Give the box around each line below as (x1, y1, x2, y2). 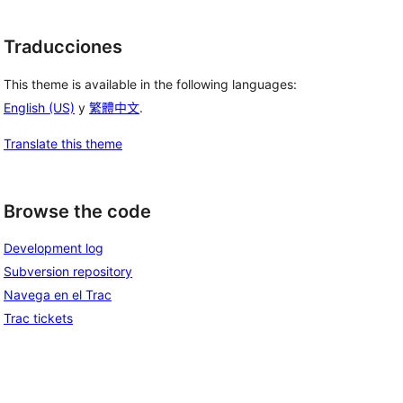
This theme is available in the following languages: (4, 76, 297, 92)
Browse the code (4, 200, 151, 222)
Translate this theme (4, 135, 122, 151)
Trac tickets (4, 310, 73, 327)
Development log (4, 240, 103, 256)
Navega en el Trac (4, 287, 112, 303)
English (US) (4, 99, 75, 115)
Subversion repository (4, 264, 132, 280)
